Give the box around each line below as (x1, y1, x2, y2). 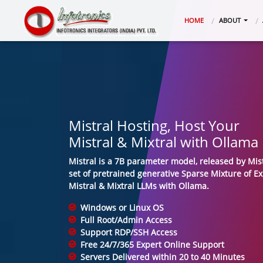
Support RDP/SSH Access (80, 227, 177, 238)
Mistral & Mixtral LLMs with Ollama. (69, 180, 209, 191)
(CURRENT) (203, 15, 235, 24)
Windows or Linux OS (80, 202, 164, 213)
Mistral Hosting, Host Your (69, 116, 240, 135)
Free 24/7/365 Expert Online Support (80, 239, 224, 250)
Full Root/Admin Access (80, 214, 172, 225)
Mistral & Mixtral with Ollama (69, 132, 258, 151)
